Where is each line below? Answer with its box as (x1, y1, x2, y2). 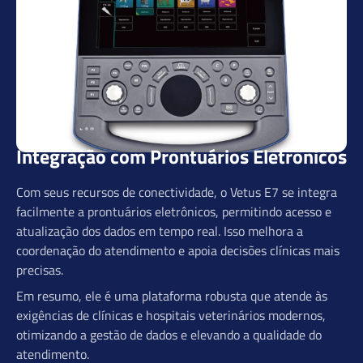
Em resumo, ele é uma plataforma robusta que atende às (16, 285, 327, 305)
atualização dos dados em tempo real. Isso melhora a (16, 220, 303, 241)
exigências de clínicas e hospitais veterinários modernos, (16, 305, 326, 325)
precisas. (16, 259, 63, 280)
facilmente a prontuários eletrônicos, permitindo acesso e (16, 201, 331, 221)
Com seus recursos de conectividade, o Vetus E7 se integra (16, 181, 337, 202)
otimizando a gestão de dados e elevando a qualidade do (16, 324, 322, 344)
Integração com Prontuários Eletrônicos (16, 141, 347, 171)
